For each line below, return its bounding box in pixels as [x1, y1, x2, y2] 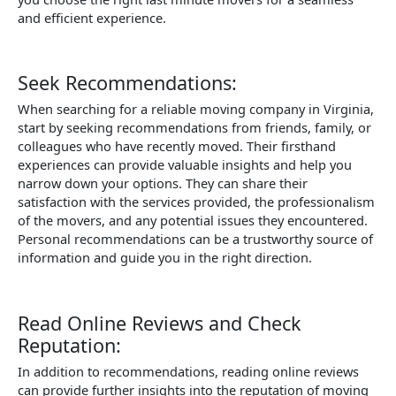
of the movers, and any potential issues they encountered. [18, 211, 368, 230]
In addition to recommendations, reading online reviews [18, 362, 359, 380]
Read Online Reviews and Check [18, 309, 301, 336]
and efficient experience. [18, 9, 166, 27]
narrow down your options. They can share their [18, 174, 308, 193]
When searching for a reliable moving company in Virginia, [18, 100, 374, 118]
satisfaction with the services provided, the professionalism [18, 193, 375, 211]
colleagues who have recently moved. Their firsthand [18, 137, 336, 156]
